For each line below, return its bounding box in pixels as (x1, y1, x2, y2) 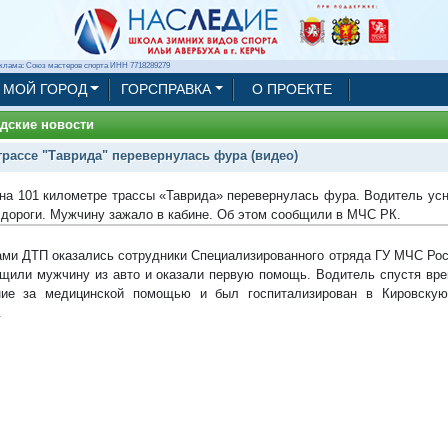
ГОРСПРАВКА (120, 81, 211, 97)
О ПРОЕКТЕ (252, 81, 333, 97)
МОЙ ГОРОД (2, 81, 87, 97)
